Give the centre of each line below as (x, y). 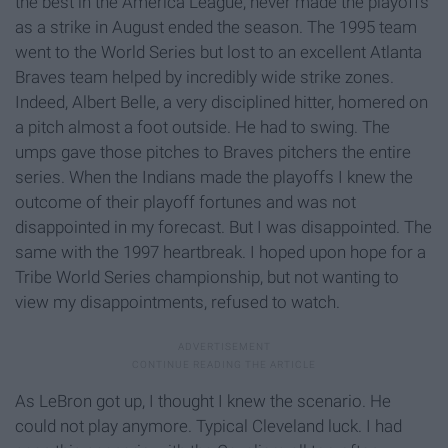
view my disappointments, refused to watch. (177, 302)
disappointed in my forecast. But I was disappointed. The (223, 227)
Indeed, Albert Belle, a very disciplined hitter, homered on (221, 102)
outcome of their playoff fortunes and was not (185, 202)
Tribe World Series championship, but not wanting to (207, 277)
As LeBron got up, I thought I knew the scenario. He (203, 401)
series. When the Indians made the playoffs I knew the (214, 177)
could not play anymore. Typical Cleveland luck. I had (208, 426)
